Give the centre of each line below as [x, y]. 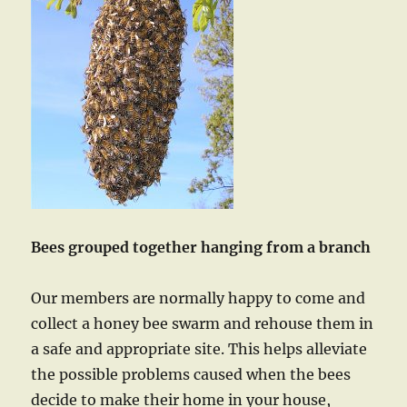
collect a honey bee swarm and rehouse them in [203, 323]
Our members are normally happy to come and [199, 298]
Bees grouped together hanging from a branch [201, 247]
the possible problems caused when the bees [191, 374]
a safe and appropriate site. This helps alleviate [199, 349]
